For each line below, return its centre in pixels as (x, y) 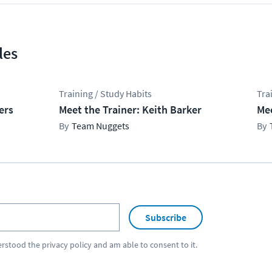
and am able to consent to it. (144, 245)
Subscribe (166, 217)
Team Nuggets (101, 126)
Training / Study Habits (106, 93)
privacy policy (67, 245)
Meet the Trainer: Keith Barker (131, 110)
